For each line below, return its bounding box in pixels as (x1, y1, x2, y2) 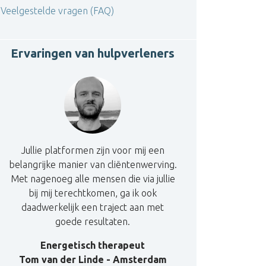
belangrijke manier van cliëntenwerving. (8, 159, 177, 170)
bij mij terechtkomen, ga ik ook (28, 188, 157, 198)
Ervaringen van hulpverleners (11, 46, 175, 60)
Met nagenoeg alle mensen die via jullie (10, 173, 175, 184)
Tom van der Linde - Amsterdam (18, 254, 167, 265)
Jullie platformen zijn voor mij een (21, 145, 164, 156)
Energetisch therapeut (40, 240, 145, 251)
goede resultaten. (55, 216, 130, 227)
